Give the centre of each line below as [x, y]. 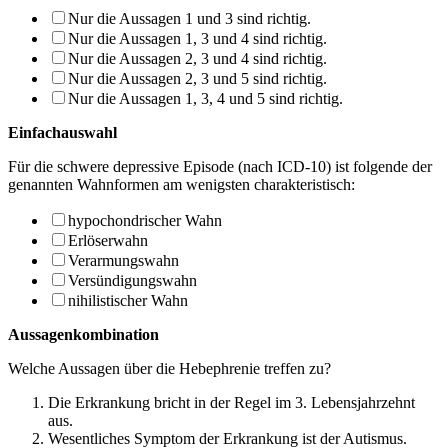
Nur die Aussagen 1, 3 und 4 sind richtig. [197, 38]
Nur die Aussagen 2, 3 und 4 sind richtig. [197, 58]
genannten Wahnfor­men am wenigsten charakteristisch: [181, 184]
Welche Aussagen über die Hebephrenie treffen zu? [169, 368]
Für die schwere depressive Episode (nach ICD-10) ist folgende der [220, 166]
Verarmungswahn [123, 260]
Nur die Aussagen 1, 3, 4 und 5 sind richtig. [205, 98]
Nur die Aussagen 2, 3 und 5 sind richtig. [197, 78]
